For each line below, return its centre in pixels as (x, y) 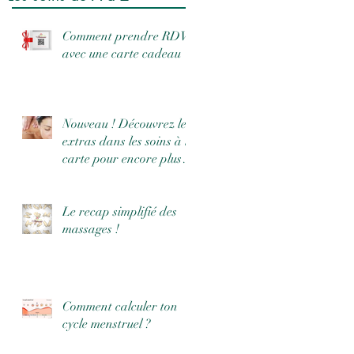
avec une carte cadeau (122, 53)
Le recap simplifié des (88, 211)
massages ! (91, 229)
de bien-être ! (98, 176)
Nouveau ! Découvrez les (127, 124)
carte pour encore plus (122, 158)
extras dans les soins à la (129, 141)
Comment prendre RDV (126, 36)
